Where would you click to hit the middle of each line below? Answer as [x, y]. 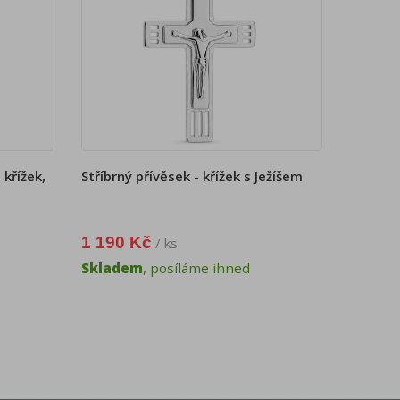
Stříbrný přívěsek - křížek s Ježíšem [192, 176]
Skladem [112, 268]
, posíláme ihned [196, 268]
